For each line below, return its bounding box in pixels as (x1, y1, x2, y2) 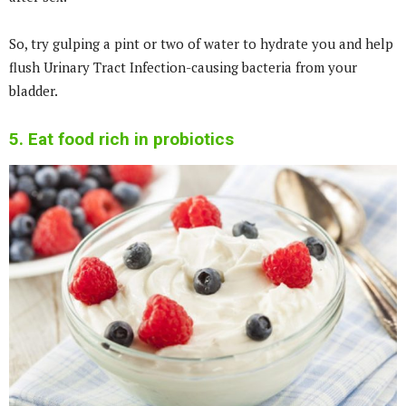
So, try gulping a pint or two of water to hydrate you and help (9, 34, 393, 53)
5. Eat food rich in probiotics (9, 128, 234, 150)
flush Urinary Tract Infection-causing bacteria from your (9, 57, 357, 76)
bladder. (9, 81, 58, 100)
